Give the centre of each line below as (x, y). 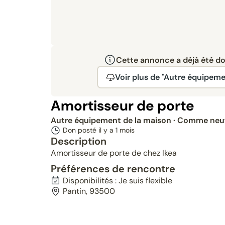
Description (78, 141)
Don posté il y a (89, 130)
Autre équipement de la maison (112, 120)
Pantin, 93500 (89, 191)
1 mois (125, 130)
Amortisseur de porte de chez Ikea (114, 153)
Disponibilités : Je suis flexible (117, 181)
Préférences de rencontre (113, 169)
